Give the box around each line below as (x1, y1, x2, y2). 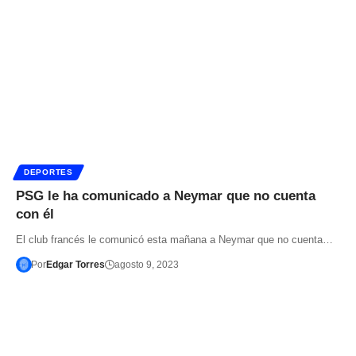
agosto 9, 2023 (114, 259, 179, 271)
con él (16, 207, 54, 222)
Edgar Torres (45, 259, 105, 271)
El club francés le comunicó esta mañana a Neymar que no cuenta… (16, 234, 333, 246)
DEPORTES (24, 168, 73, 177)
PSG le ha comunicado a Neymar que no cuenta (16, 188, 315, 204)
